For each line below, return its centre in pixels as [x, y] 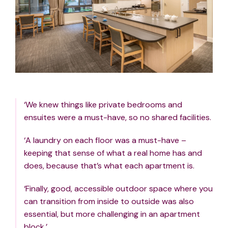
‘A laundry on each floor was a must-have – [105, 140]
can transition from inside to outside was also [109, 202]
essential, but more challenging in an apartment [112, 214]
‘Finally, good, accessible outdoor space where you [118, 189]
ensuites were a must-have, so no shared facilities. [118, 118]
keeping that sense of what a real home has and [113, 153]
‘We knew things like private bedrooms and [103, 105]
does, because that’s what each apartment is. [109, 166]
